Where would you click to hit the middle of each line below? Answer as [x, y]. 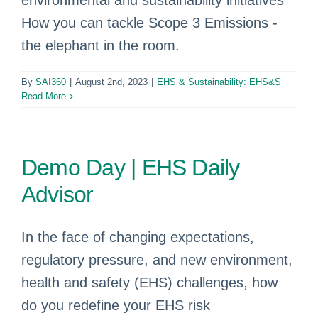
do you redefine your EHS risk [116, 305]
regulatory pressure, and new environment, [157, 260]
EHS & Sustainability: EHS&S [219, 82]
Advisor [57, 194]
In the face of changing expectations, [138, 237]
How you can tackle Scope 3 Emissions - [149, 23]
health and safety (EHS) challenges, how [149, 283]
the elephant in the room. [100, 45]
